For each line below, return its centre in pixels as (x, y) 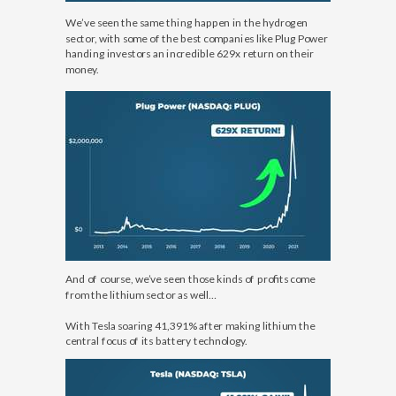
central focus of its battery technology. (156, 341)
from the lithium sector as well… (141, 294)
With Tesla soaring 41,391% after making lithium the (190, 325)
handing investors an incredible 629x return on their (190, 53)
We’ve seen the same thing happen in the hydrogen (187, 23)
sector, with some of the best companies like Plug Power (197, 38)
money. (82, 69)
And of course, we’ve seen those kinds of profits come (190, 279)
